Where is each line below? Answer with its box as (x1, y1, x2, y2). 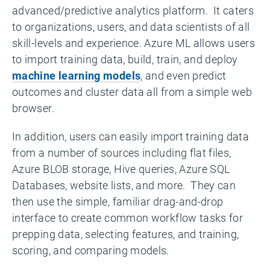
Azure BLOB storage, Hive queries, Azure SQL (12, 162, 230, 176)
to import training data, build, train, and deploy (12, 52, 238, 66)
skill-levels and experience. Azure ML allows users (12, 36, 255, 50)
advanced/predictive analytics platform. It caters (12, 3, 254, 17)
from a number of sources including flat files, (12, 145, 231, 160)
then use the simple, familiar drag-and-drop (12, 194, 224, 209)
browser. (12, 101, 54, 115)
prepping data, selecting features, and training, (12, 227, 239, 241)
